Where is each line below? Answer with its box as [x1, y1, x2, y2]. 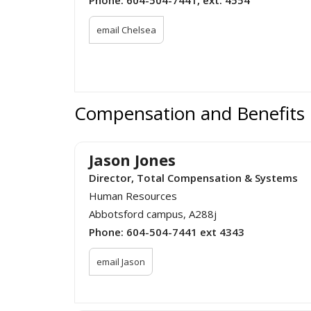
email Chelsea [96, 23, 156, 36]
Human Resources [89, 188, 177, 203]
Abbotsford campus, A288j [89, 206, 217, 221]
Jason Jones [89, 149, 176, 170]
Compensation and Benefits [74, 100, 305, 126]
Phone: [89, 224, 126, 239]
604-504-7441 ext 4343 [126, 224, 244, 239]
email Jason [96, 255, 145, 268]
